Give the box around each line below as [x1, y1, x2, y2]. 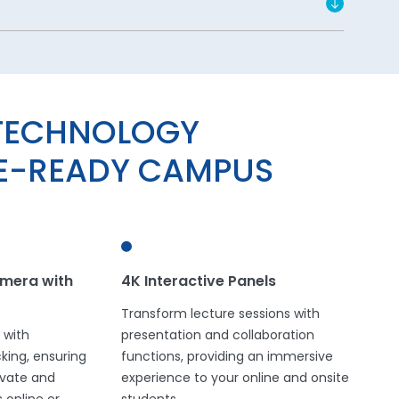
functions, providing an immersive [120, 347, 333, 369]
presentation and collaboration [120, 326, 314, 347]
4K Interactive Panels [120, 271, 276, 295]
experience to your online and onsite [120, 369, 349, 390]
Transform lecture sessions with [120, 305, 320, 326]
